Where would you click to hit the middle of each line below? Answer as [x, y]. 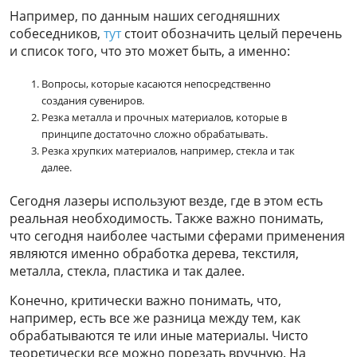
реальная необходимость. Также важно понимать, [167, 218]
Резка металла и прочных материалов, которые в [164, 117]
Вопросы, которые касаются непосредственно [156, 83]
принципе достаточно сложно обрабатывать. [155, 133]
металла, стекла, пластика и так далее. [127, 271]
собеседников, [57, 33]
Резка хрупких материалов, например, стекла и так [168, 150]
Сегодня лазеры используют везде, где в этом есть [166, 200]
